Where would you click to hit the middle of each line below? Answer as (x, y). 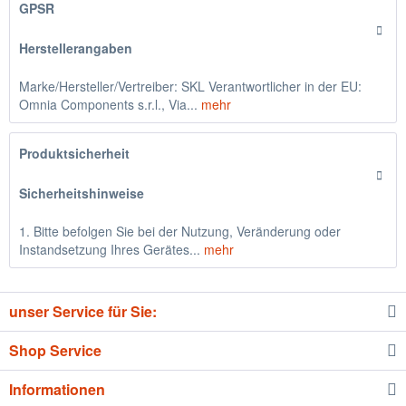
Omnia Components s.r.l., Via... (108, 104)
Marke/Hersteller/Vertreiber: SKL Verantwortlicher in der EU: (190, 86)
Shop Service (55, 350)
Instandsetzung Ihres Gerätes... (110, 249)
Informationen (57, 389)
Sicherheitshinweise (82, 193)
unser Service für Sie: (83, 311)
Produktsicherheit (74, 153)
